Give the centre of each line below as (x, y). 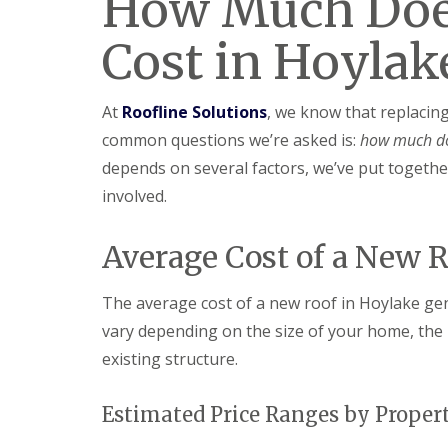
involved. (134, 196)
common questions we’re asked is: (231, 140)
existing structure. (170, 359)
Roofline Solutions (194, 112)
